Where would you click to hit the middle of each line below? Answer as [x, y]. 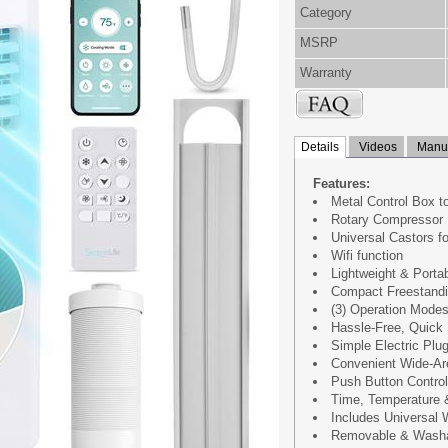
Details [320, 147]
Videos [376, 147]
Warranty [326, 72]
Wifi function [367, 255]
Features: [341, 183]
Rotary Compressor [387, 219]
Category [326, 12]
